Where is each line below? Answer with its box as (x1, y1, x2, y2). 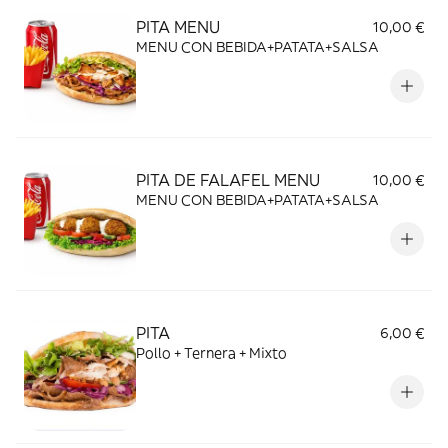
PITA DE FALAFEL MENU (136, 170, 320, 190)
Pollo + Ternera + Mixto (136, 344, 287, 362)
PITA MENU (136, 17, 220, 37)
